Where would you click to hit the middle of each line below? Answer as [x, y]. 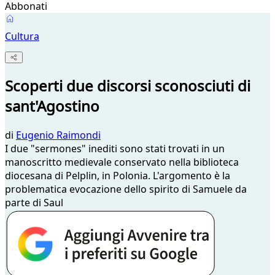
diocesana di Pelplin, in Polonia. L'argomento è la [118, 176]
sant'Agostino [52, 106]
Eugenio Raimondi [58, 135]
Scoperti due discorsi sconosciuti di [128, 86]
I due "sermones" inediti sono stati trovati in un [115, 149]
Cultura [22, 36]
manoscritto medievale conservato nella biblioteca [122, 162]
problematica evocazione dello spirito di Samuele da [126, 189]
